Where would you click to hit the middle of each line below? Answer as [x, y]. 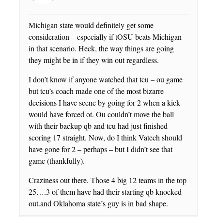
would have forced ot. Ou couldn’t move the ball [101, 114]
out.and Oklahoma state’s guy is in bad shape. [98, 203]
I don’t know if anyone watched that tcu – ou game [106, 79]
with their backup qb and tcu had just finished [98, 125]
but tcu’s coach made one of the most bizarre [96, 91]
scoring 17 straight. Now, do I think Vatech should [105, 137]
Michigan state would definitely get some [91, 25]
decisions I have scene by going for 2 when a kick [104, 102]
